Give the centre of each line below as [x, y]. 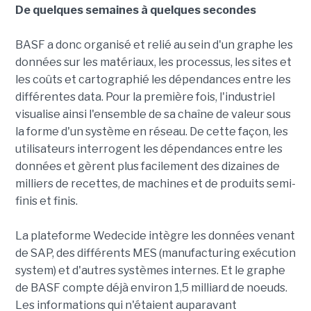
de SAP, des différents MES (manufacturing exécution [155, 253]
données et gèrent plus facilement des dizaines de [147, 167]
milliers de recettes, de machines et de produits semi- [155, 184]
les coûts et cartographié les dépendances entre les [153, 80]
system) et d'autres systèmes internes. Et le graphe [150, 271]
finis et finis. [46, 201]
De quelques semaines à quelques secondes [135, 10]
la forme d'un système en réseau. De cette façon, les [151, 132]
